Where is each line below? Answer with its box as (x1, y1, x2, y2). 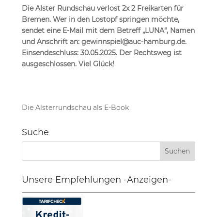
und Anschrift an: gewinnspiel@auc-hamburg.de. (21, 37, 186, 46)
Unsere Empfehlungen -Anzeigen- (21, 174, 171, 185)
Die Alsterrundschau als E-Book (21, 103, 129, 112)
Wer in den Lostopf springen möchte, (52, 15, 179, 24)
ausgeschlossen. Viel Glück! (21, 60, 114, 68)
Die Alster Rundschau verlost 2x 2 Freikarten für (21, 4, 184, 13)
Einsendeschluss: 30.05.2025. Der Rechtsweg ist (21, 48, 182, 57)
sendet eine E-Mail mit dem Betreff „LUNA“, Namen (21, 26, 195, 35)
